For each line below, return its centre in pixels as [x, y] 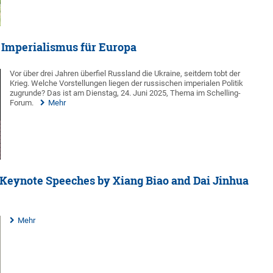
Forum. [22, 103]
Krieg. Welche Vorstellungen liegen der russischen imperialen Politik [127, 83]
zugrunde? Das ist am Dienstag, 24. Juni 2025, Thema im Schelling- [126, 93]
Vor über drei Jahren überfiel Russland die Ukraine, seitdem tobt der [125, 74]
